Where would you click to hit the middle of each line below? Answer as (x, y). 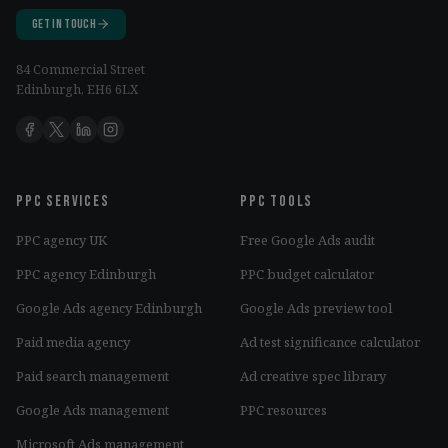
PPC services (63, 201)
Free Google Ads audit (307, 239)
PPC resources (283, 409)
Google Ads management (92, 409)
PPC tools (277, 201)
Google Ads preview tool (316, 307)
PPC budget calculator (307, 273)
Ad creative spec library (313, 375)
